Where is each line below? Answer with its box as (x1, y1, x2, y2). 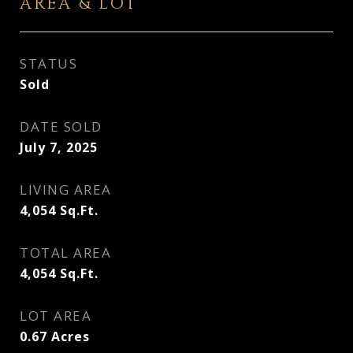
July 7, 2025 (20, 139, 98, 156)
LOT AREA (20, 307, 91, 325)
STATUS (20, 54, 77, 72)
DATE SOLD (20, 117, 102, 136)
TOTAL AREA (20, 243, 111, 262)
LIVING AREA (20, 180, 112, 199)
